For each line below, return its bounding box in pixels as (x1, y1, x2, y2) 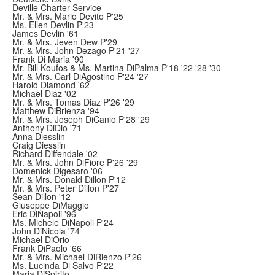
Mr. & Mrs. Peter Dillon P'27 (12, 182, 119, 194)
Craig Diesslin (12, 139, 66, 151)
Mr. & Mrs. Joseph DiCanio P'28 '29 (12, 113, 150, 125)
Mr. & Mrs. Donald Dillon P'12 (12, 173, 126, 185)
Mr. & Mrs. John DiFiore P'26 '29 (12, 156, 138, 168)
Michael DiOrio (12, 233, 69, 246)
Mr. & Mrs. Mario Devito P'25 (12, 10, 123, 22)
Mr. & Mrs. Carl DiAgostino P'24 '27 (12, 70, 149, 82)
